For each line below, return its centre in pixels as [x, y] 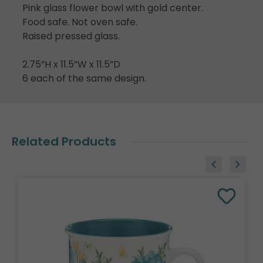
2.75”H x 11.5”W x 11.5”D [71, 64]
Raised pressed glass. [71, 36]
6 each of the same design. [84, 78]
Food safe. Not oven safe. [80, 22]
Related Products [64, 141]
